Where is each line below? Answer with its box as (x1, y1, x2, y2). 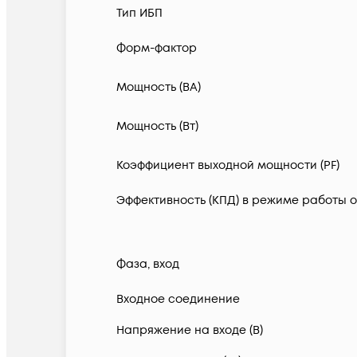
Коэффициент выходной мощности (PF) (116, 158, 339, 174)
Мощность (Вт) (116, 119, 198, 135)
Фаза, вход (116, 257, 179, 273)
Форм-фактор (116, 41, 197, 57)
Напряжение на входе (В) (116, 323, 263, 339)
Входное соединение (116, 292, 240, 308)
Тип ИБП (116, 6, 163, 22)
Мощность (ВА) (116, 80, 201, 96)
